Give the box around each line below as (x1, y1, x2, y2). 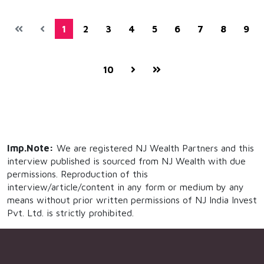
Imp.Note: (7, 143, 54, 153)
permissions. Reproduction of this (7, 169, 148, 179)
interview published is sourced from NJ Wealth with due (7, 156, 246, 166)
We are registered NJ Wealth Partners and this (54, 143, 254, 153)
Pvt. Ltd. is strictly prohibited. (7, 207, 134, 218)
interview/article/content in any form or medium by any (7, 181, 244, 192)
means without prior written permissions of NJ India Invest (7, 194, 257, 205)
